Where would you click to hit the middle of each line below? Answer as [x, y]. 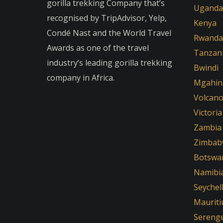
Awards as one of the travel [98, 48]
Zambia [208, 127]
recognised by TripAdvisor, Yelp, [107, 18]
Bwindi [206, 68]
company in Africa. [81, 78]
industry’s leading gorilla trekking [110, 63]
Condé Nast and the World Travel [109, 33]
